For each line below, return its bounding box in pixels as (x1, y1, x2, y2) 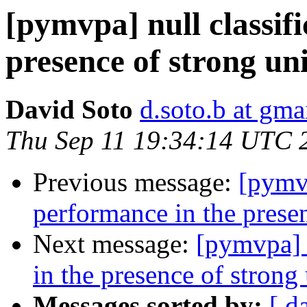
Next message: (33, 229, 196, 259)
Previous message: (33, 167, 238, 197)
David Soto (5, 95, 133, 125)
